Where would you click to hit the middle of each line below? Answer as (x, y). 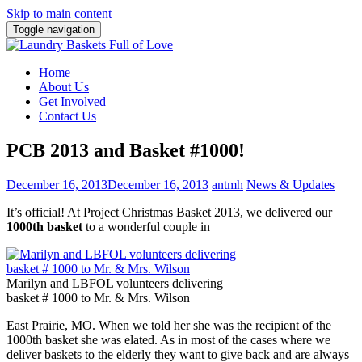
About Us (64, 87)
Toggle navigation (54, 29)
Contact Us (67, 116)
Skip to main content (59, 13)
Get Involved (72, 101)
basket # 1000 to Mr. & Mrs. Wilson (98, 297)
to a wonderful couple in (146, 226)
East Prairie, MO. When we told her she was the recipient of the (169, 325)
